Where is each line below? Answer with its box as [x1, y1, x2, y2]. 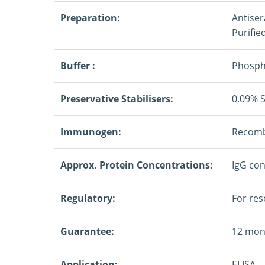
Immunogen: [60, 125, 121, 138]
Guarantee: [60, 224, 114, 238]
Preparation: [60, 11, 120, 24]
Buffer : [60, 59, 95, 72]
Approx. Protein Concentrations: [60, 158, 213, 172]
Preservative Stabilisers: [60, 92, 173, 105]
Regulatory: [60, 191, 115, 205]
